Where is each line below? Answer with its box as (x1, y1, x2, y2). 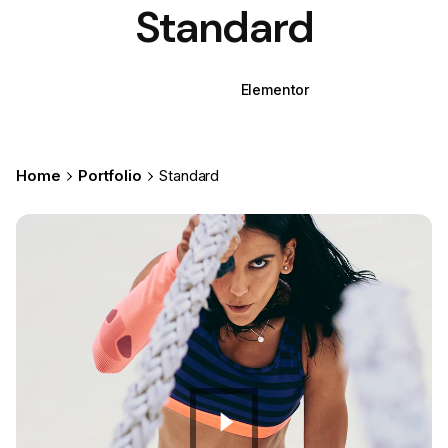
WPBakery (138, 81, 209, 99)
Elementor (240, 81, 310, 99)
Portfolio (78, 166, 142, 185)
